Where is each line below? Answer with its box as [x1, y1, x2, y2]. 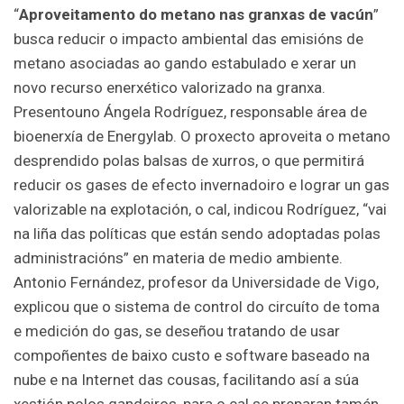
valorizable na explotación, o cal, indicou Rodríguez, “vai [14, 199, 387, 218]
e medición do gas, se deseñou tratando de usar [14, 321, 340, 340]
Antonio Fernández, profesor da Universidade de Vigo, [14, 272, 379, 291]
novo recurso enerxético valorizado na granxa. [14, 78, 326, 96]
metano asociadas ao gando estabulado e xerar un [14, 53, 356, 72]
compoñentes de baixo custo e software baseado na [14, 345, 370, 364]
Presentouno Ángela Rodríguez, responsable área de [14, 102, 367, 121]
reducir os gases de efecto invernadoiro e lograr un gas [14, 175, 390, 194]
